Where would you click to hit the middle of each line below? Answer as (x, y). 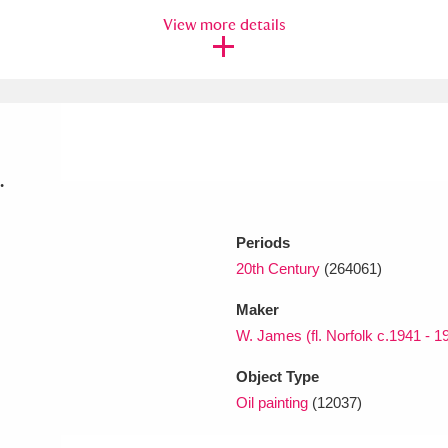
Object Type (277, 376)
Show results (285, 250)
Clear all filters (80, 250)
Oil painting (272, 402)
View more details (224, 24)
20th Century (278, 268)
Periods (263, 242)
